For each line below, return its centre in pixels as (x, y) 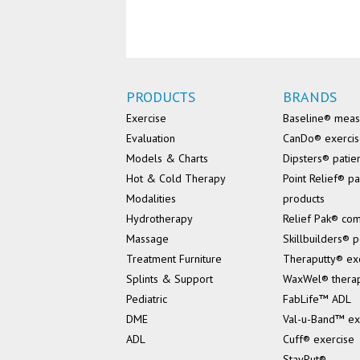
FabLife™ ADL (317, 299)
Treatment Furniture (174, 259)
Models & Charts (167, 159)
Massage (147, 239)
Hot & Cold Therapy (176, 179)
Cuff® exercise (319, 340)
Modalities (151, 199)
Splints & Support (170, 279)
